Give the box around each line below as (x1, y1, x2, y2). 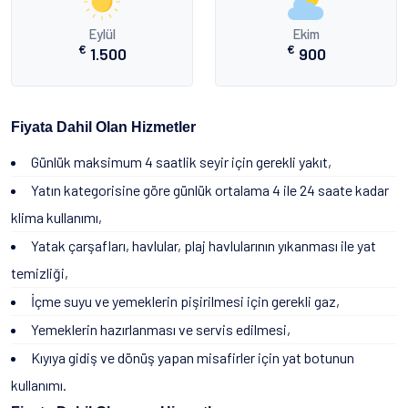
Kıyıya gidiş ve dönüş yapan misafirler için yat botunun (31, 349, 354, 366)
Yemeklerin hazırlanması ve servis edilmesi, (31, 321, 291, 338)
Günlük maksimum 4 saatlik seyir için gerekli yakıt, (31, 153, 331, 170)
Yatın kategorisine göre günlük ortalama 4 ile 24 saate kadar (31, 181, 389, 199)
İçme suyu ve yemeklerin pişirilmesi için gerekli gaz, (31, 292, 340, 310)
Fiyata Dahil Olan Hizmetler (11, 119, 196, 135)
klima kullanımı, (11, 209, 102, 226)
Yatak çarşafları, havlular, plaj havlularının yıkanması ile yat (31, 237, 376, 254)
